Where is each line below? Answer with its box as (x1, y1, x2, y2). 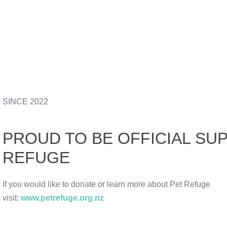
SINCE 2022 (3, 97, 48, 106)
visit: (3, 194, 21, 202)
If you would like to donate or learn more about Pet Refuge (3, 180, 210, 188)
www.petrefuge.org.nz (21, 194, 104, 202)
